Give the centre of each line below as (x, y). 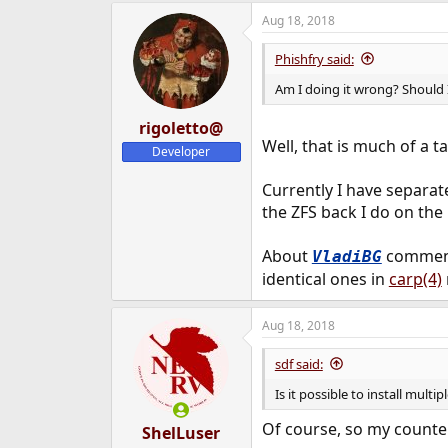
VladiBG (346, 256)
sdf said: (298, 363)
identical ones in (325, 278)
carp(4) (415, 278)
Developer (181, 151)
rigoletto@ (181, 127)
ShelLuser (181, 432)
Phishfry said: (314, 58)
